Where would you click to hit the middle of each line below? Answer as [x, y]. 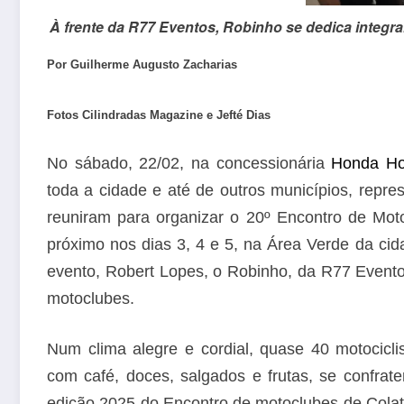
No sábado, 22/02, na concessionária [189, 164]
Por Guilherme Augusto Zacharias [142, 64]
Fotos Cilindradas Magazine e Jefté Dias [159, 115]
